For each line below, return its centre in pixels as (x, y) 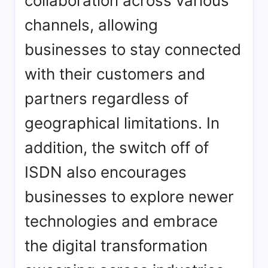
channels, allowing (91, 25)
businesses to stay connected (133, 50)
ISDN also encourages (106, 172)
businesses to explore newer (129, 197)
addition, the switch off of (117, 148)
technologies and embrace (121, 221)
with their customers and (115, 74)
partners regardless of (106, 99)
